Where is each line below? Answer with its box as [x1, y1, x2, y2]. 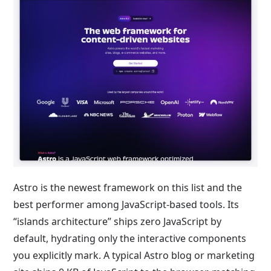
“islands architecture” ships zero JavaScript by [13, 215, 222, 229]
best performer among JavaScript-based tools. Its [13, 198, 240, 212]
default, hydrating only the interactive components [13, 232, 247, 246]
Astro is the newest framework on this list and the [13, 181, 243, 195]
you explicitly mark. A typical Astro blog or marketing [13, 249, 255, 263]
